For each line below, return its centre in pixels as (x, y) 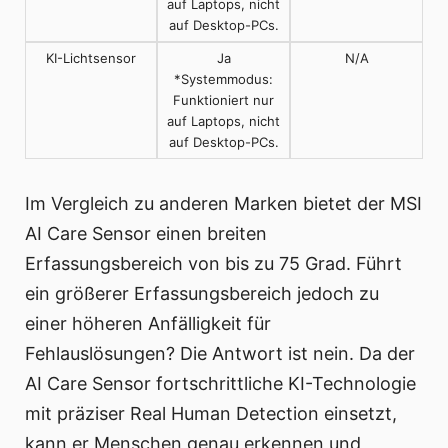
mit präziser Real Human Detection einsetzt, (211, 414)
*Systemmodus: (223, 79)
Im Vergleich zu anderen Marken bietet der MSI (223, 204)
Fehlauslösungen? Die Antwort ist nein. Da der (220, 354)
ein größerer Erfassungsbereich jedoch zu (202, 294)
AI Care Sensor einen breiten (146, 234)
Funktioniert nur (223, 100)
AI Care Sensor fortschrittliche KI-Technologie (220, 384)
